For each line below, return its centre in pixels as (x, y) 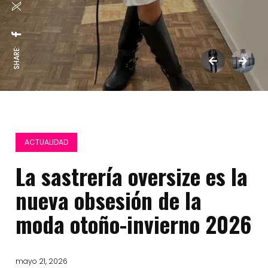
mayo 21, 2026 (42, 261)
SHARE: (16, 58)
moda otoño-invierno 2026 (134, 224)
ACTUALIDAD (47, 142)
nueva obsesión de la (109, 200)
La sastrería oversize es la (132, 176)
